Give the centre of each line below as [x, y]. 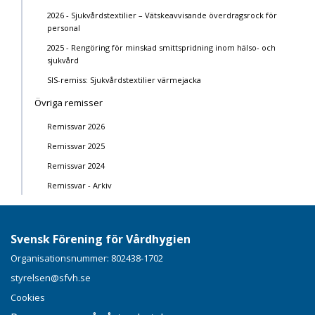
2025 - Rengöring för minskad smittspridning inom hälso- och [161, 48]
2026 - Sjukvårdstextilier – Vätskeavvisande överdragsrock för [162, 15]
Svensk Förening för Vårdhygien [101, 239]
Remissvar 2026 [76, 127]
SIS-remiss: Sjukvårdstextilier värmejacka [124, 80]
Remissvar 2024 [76, 166]
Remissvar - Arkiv [79, 186]
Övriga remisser [69, 103]
